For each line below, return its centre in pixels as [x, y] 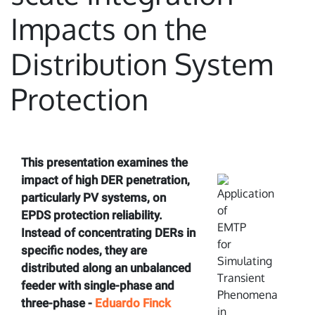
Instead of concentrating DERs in [108, 233]
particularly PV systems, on [94, 198]
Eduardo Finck [133, 303]
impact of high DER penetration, [105, 180]
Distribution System [142, 64]
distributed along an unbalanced [106, 268]
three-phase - [58, 303]
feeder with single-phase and [98, 285]
